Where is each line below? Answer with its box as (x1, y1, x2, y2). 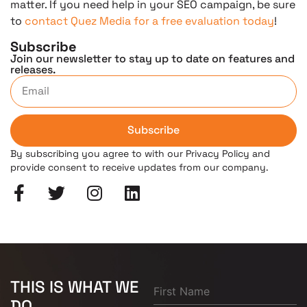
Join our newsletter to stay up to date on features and (10, 51, 295, 66)
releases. (10, 62, 56, 77)
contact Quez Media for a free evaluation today (25, 13, 274, 28)
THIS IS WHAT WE (10, 275, 138, 297)
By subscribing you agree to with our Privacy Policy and (10, 147, 270, 160)
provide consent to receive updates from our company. (10, 160, 269, 173)
